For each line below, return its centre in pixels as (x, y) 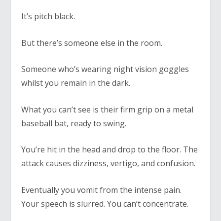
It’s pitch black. (48, 17)
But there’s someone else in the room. (92, 43)
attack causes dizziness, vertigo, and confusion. (108, 164)
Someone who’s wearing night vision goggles (105, 69)
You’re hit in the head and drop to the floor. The (109, 150)
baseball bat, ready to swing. (74, 123)
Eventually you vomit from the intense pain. (101, 190)
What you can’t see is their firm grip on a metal (107, 109)
